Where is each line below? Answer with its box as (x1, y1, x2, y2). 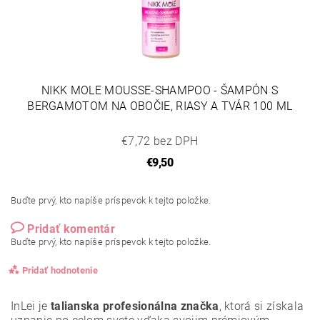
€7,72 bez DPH (121, 134, 199, 148)
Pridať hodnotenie (21, 264, 98, 276)
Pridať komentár (27, 221, 116, 236)
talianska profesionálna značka (50, 299, 219, 313)
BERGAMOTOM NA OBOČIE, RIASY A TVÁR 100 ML (27, 99, 293, 113)
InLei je (11, 299, 51, 313)
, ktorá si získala (219, 299, 304, 313)
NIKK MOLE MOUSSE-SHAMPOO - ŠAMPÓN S (41, 83, 279, 97)
